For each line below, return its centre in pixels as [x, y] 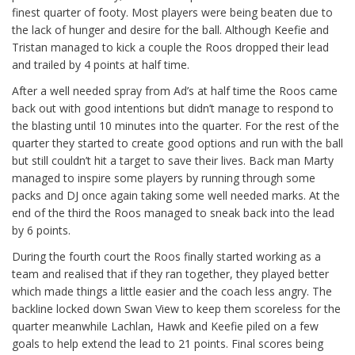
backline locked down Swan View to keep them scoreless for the [176, 309]
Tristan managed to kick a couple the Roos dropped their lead [170, 48]
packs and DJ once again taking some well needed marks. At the [176, 196]
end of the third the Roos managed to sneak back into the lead [173, 213]
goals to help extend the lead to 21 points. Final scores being [168, 344]
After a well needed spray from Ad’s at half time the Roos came [175, 91]
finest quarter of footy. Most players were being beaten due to [172, 13]
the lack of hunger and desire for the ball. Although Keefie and [170, 30]
